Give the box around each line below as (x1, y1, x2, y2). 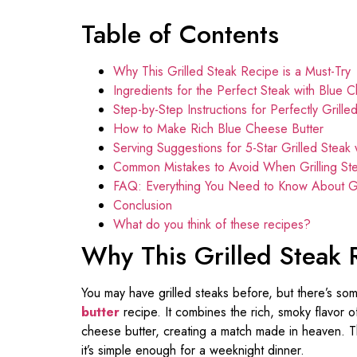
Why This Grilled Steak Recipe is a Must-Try (113, 62, 351, 81)
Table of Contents (81, 16, 279, 53)
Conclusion (113, 196, 172, 215)
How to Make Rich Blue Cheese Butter (113, 120, 324, 139)
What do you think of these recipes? (113, 215, 311, 234)
